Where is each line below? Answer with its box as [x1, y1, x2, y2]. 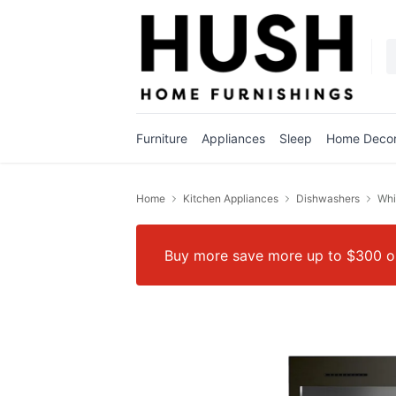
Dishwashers [296, 192, 360, 205]
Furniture [136, 131, 187, 146]
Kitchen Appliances [183, 192, 278, 205]
